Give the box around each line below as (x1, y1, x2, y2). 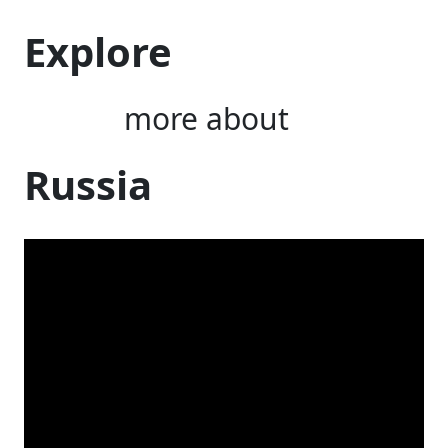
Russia (24, 157, 152, 212)
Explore (24, 24, 172, 79)
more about (124, 98, 289, 139)
